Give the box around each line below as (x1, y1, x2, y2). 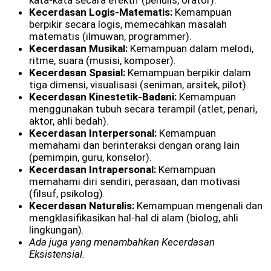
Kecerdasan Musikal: (29, 42, 128, 55)
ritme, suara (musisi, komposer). (29, 54, 176, 67)
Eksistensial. (29, 248, 85, 261)
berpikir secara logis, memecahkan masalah (29, 18, 227, 31)
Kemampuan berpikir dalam (125, 67, 251, 79)
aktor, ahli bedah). (29, 115, 109, 128)
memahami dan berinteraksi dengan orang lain (29, 139, 240, 152)
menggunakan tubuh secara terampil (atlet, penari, (29, 103, 257, 116)
